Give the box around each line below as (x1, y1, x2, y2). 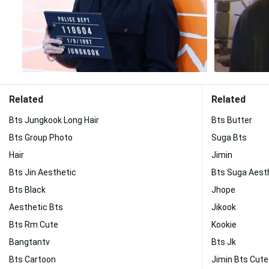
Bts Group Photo (9, 133, 73, 142)
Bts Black (9, 185, 46, 195)
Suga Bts (211, 133, 247, 142)
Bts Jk (211, 237, 236, 247)
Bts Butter (211, 115, 252, 125)
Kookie (211, 220, 237, 229)
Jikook (211, 202, 236, 212)
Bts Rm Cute (9, 220, 58, 229)
